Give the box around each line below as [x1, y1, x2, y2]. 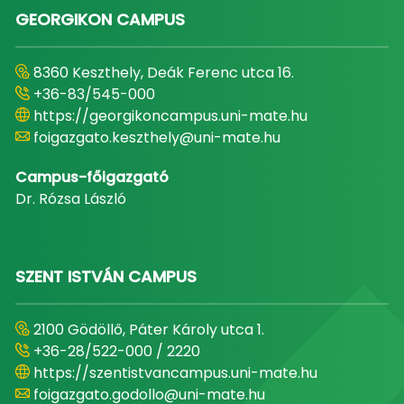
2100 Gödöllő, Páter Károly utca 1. [32, 319, 264, 341]
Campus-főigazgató [14, 167, 169, 188]
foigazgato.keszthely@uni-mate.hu [32, 127, 280, 149]
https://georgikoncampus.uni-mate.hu [32, 106, 308, 127]
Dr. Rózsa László [14, 188, 126, 210]
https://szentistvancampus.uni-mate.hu [32, 363, 317, 384]
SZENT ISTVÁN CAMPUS [14, 265, 197, 289]
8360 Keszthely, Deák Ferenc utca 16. [32, 62, 294, 84]
